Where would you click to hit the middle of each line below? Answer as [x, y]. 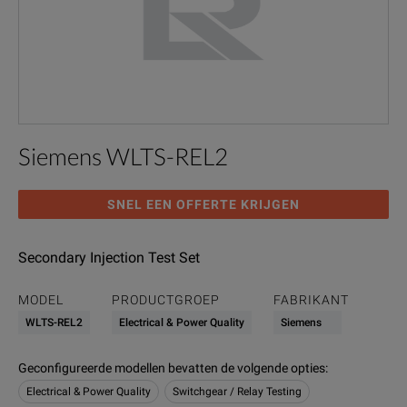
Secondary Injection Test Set [109, 258]
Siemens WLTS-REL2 [123, 156]
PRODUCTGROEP [166, 300]
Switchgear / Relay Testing [237, 392]
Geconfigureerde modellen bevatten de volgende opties [172, 368]
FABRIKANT [311, 300]
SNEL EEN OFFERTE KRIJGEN [203, 204]
